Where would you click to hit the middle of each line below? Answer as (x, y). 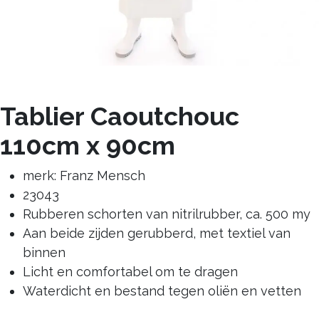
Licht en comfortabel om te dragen (130, 272)
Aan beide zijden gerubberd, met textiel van (157, 233)
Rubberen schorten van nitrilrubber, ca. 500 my (167, 214)
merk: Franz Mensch (84, 176)
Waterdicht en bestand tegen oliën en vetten (162, 291)
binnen (44, 252)
